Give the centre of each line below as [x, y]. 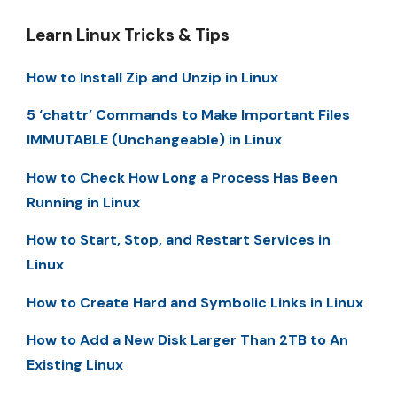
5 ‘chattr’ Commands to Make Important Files [188, 115]
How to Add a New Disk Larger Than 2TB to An [187, 339]
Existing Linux [75, 364]
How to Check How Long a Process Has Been [182, 177]
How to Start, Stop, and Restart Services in [179, 240]
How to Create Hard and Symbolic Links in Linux [195, 302]
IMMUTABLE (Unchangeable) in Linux [154, 140]
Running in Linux [83, 202]
